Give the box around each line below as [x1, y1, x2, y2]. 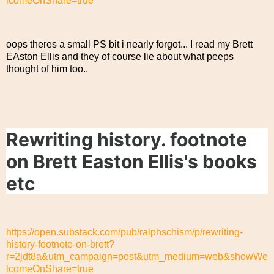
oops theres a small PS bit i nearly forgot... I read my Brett [6, 39, 253, 50]
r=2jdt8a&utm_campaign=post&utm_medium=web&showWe [6, 251, 268, 262]
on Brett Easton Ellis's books [6, 150, 257, 173]
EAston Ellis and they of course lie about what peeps [6, 51, 234, 62]
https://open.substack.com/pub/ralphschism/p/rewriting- [6, 226, 243, 237]
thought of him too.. [6, 63, 88, 74]
